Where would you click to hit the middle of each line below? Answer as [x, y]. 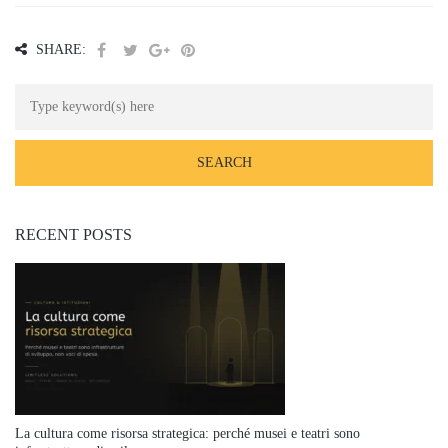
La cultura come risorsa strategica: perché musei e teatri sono [187, 433]
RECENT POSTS [73, 234]
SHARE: [59, 49]
